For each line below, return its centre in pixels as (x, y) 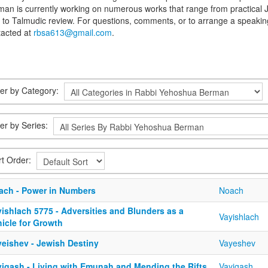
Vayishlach (239, 217)
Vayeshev (237, 243)
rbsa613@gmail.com (73, 32)
